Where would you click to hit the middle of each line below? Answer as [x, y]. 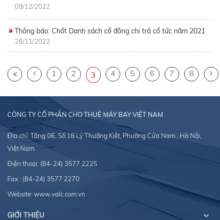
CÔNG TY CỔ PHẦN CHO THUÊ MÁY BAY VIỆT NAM [85, 115]
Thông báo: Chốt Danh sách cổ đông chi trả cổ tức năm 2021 [110, 31]
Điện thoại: [24, 164]
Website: [21, 194]
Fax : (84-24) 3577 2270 [43, 179]
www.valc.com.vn [60, 194]
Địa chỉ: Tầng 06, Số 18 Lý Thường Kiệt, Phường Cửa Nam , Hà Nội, [104, 136]
